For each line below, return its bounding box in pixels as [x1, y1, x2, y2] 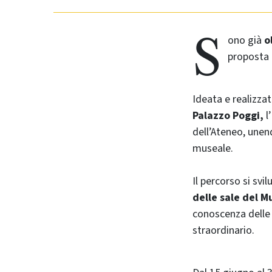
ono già [228, 32, 264, 48]
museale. [192, 140, 233, 156]
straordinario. [192, 222, 254, 238]
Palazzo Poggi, [192, 107, 263, 123]
